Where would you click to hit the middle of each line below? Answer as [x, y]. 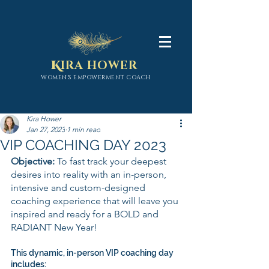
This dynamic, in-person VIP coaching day [93, 253]
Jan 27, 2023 [46, 129]
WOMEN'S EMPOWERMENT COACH [96, 77]
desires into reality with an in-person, [90, 174]
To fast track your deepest [113, 161]
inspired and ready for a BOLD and [86, 214]
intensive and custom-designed [79, 188]
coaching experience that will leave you [96, 201]
